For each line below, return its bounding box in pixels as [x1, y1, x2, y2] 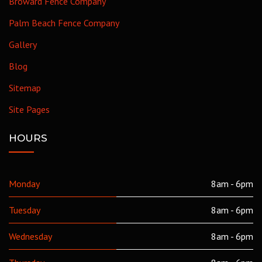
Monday [9, 178, 40, 189]
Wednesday [9, 230, 52, 242]
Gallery [9, 39, 37, 50]
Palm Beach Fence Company [9, 17, 119, 29]
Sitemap [9, 82, 41, 94]
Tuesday [9, 204, 40, 216]
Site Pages [9, 104, 50, 115]
